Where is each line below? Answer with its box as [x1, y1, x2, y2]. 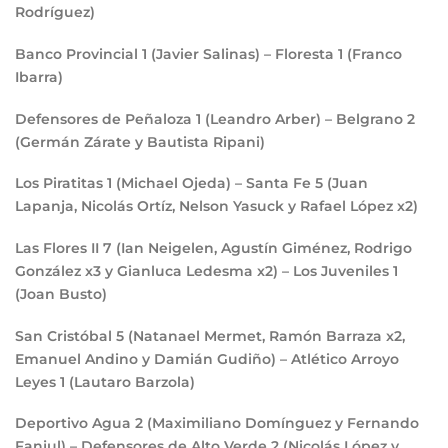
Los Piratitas [15, 174, 107, 193]
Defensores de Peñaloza [15, 109, 196, 128]
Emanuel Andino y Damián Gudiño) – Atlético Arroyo [15, 349, 399, 368]
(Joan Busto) [15, 284, 107, 303]
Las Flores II [15, 238, 103, 257]
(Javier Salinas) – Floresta [151, 44, 338, 63]
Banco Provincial [15, 44, 142, 63]
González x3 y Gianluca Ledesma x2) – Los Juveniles [15, 261, 393, 280]
